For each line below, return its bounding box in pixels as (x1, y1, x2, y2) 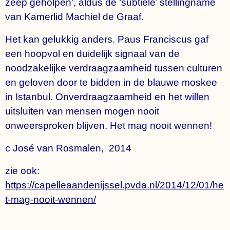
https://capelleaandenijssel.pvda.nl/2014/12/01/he (5, 180, 224, 190)
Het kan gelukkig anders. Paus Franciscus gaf (5, 34, 208, 45)
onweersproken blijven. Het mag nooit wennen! (5, 120, 212, 131)
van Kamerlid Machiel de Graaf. (5, 11, 144, 22)
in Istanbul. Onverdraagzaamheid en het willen (5, 91, 209, 102)
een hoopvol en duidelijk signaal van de (5, 48, 180, 59)
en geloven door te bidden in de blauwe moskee (5, 77, 217, 88)
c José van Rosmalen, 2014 (5, 143, 131, 154)
